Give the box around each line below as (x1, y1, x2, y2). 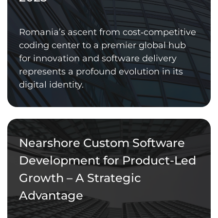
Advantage (19, 188, 83, 202)
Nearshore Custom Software (19, 135, 185, 150)
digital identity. (19, 79, 84, 90)
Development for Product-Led (19, 153, 196, 167)
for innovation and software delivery (19, 53, 177, 64)
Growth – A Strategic (19, 170, 141, 185)
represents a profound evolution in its (19, 66, 183, 77)
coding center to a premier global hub (19, 39, 186, 51)
